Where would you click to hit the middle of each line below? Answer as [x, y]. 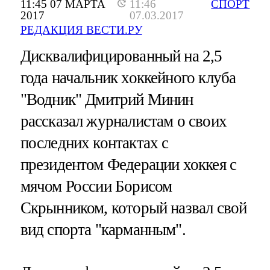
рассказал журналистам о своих [123, 121]
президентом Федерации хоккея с [128, 165]
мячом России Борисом [96, 187]
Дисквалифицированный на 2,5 [121, 56]
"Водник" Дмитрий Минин [107, 100]
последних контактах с [94, 143]
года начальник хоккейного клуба [128, 78]
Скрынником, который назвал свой [133, 208]
